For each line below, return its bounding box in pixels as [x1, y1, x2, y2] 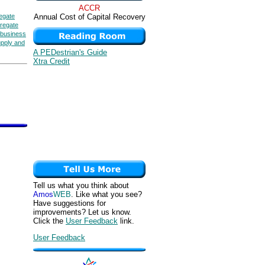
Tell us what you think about [33, 181, 129, 190]
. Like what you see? [71, 190, 142, 199]
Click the [33, 216, 66, 225]
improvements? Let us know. [33, 208, 131, 216]
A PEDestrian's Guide [33, 48, 107, 57]
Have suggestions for [33, 199, 106, 208]
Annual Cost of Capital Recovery [33, 12, 146, 21]
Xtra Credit [33, 57, 70, 66]
